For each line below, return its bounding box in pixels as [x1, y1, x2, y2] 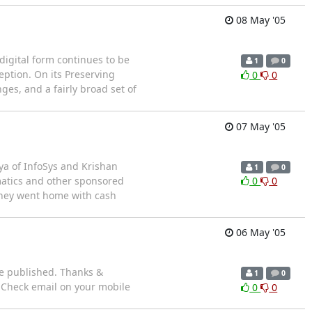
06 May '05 [233, 226, 286, 240]
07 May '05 [233, 119, 286, 133]
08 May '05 [233, 13, 286, 27]
